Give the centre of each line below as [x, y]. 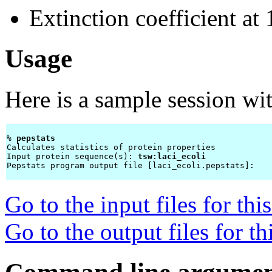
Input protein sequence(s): [72, 157]
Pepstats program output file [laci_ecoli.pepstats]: [133, 166]
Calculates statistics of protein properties [111, 148]
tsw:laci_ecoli [172, 157]
